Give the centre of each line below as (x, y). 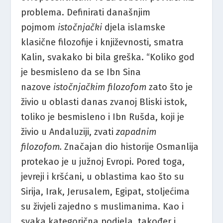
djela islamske (135, 27)
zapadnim (136, 132)
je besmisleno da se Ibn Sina (81, 72)
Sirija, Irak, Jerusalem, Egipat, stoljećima (106, 191)
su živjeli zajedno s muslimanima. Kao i (103, 206)
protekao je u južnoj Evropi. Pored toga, (103, 162)
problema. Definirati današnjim (86, 12)
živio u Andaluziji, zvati (69, 132)
